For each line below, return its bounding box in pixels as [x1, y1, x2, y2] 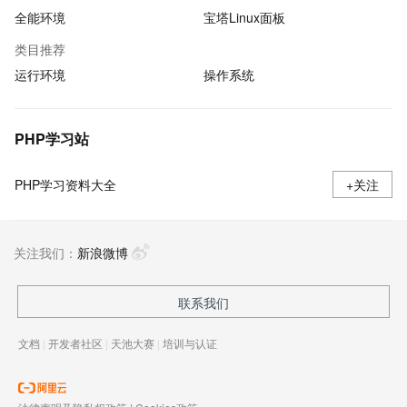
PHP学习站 [15, 128, 89, 149]
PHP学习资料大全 [15, 175, 116, 194]
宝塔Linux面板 [203, 8, 285, 26]
